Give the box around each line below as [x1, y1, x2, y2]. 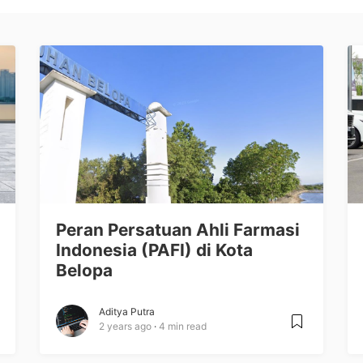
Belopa [56, 259, 113, 280]
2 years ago [99, 319, 152, 332]
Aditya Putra [99, 305, 155, 318]
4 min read [159, 319, 207, 332]
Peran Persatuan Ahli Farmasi [56, 219, 300, 240]
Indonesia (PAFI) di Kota [56, 239, 253, 260]
